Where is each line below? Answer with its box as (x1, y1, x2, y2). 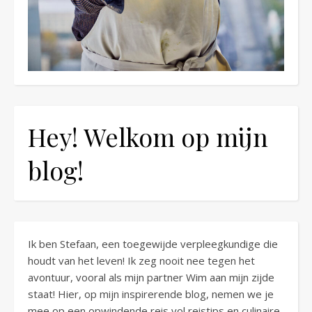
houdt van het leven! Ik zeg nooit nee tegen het (28, 253, 255, 268)
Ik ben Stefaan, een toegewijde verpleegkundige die (28, 237, 278, 251)
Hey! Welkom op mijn (28, 120, 268, 154)
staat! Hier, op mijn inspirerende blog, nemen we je (28, 287, 274, 302)
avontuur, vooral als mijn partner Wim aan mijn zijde (28, 270, 274, 285)
